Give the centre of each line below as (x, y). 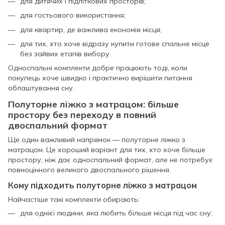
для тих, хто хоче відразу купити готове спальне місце (115, 43)
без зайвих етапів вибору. (66, 53)
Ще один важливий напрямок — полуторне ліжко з (97, 139)
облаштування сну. (41, 88)
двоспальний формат (58, 125)
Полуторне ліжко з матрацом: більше (93, 104)
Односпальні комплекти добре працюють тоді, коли (98, 68)
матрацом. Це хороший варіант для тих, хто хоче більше (107, 149)
